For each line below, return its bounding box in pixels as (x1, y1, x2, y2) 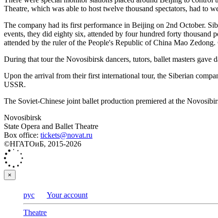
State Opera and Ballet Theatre (4, 122, 98, 130)
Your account (47, 190, 88, 199)
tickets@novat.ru (40, 130, 92, 139)
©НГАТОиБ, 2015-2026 (4, 139, 81, 148)
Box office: (4, 130, 40, 139)
